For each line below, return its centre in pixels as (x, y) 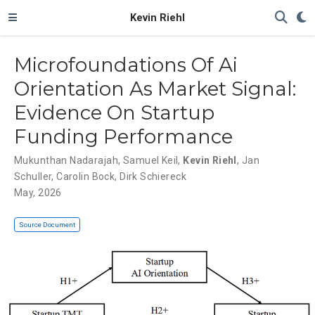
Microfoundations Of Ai (126, 64)
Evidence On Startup (114, 112)
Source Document (47, 224)
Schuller (33, 176)
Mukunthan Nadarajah (66, 160)
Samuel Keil (150, 160)
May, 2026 (38, 192)
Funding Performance (123, 136)
